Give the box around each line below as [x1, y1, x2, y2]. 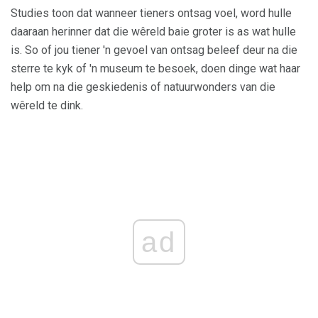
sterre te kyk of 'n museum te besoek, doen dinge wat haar [11, 62, 300, 76]
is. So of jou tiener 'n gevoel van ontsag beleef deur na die [11, 43, 297, 57]
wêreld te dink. [11, 99, 83, 113]
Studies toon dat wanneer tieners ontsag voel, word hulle [11, 6, 292, 21]
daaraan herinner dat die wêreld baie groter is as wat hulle [11, 25, 296, 39]
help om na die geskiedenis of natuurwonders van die [11, 80, 275, 94]
